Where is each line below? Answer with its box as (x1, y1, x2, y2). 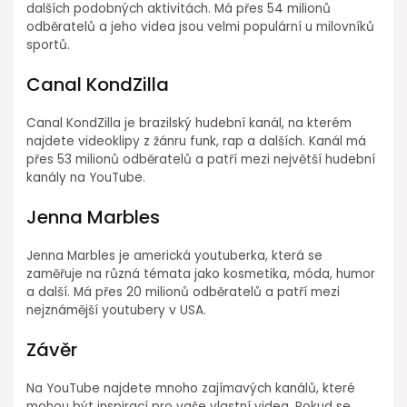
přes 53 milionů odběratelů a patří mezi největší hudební (26, 150, 376, 168)
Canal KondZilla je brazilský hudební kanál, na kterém (26, 114, 352, 132)
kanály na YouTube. (26, 168, 146, 186)
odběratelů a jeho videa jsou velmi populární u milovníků (26, 17, 375, 35)
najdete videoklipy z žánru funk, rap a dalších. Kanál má (26, 132, 367, 150)
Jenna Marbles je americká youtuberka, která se (26, 246, 323, 264)
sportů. (26, 35, 71, 54)
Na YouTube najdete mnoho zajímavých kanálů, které (26, 379, 356, 397)
